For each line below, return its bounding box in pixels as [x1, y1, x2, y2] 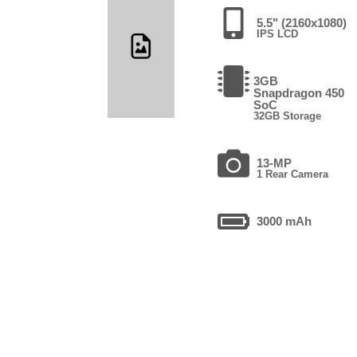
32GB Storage [253, 109, 322, 122]
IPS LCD [257, 27, 299, 40]
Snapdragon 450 [253, 85, 345, 100]
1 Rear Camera [257, 167, 329, 180]
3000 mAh [257, 214, 312, 228]
